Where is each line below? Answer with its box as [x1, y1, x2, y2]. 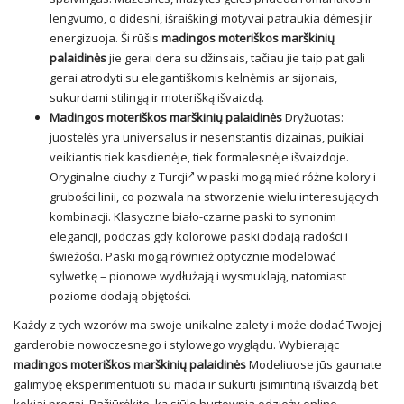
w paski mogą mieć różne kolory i [195, 169, 376, 186]
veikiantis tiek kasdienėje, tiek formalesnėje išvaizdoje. [50, 149, 349, 166]
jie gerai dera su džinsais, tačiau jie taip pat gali [106, 50, 365, 67]
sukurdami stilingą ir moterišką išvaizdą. [50, 89, 264, 106]
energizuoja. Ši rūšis [50, 30, 161, 47]
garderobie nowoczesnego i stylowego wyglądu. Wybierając [14, 336, 339, 353]
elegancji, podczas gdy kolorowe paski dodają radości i [50, 228, 348, 245]
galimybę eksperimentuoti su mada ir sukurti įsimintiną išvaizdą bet [14, 376, 378, 393]
